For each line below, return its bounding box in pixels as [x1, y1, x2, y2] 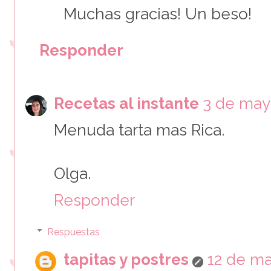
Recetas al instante [54, 94, 199, 113]
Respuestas [47, 226, 100, 238]
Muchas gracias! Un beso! [64, 4, 252, 23]
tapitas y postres [64, 250, 189, 269]
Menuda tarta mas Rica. [54, 120, 224, 139]
